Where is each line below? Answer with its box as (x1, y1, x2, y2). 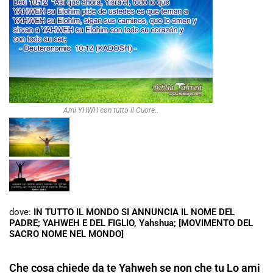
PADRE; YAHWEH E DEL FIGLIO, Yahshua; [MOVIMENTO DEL (9, 218, 253, 229)
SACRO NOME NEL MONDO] (9, 229, 124, 240)
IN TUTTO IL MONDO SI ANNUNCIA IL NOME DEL (34, 207, 235, 218)
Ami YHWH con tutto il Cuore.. (63, 105, 159, 115)
